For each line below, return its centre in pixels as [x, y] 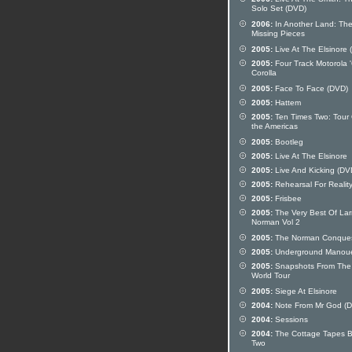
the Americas [275, 127]
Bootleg [288, 142]
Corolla [264, 74]
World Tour [271, 277]
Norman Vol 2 [276, 223]
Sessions [290, 319]
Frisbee [287, 198]
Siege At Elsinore [305, 291]
